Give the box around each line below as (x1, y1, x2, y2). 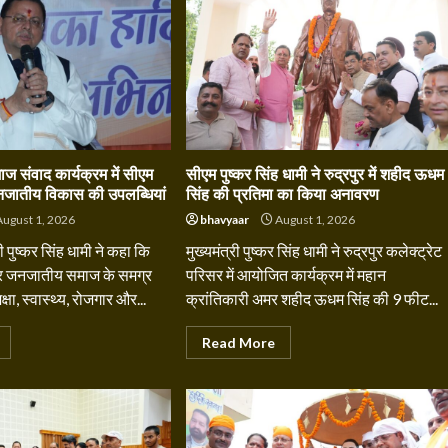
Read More (201, 334, 275, 351)
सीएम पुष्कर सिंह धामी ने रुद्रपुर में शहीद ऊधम (185, 165, 444, 184)
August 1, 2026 (272, 212, 355, 227)
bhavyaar (199, 212, 249, 227)
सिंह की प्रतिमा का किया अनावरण (185, 185, 379, 204)
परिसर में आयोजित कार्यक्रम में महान (185, 265, 386, 284)
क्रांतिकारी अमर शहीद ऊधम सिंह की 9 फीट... (185, 289, 438, 308)
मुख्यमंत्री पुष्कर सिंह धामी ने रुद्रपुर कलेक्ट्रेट (185, 241, 442, 260)
